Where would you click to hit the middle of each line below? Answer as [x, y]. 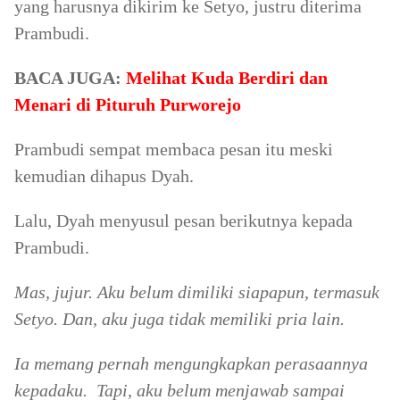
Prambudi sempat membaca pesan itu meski [174, 149]
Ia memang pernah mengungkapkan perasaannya [191, 363]
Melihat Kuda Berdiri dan [227, 78]
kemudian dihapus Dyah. [104, 176]
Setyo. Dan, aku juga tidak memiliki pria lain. [179, 319]
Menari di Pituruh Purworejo [128, 104]
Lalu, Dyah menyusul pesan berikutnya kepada [183, 221]
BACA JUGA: [68, 78]
